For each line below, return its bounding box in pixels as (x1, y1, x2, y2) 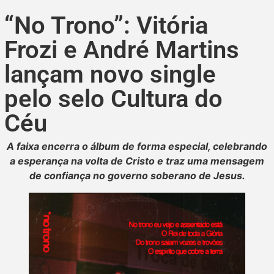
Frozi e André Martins (4, 35, 239, 64)
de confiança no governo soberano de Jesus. (29, 169, 245, 182)
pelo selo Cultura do (4, 84, 223, 113)
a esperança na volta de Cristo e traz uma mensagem (10, 155, 264, 167)
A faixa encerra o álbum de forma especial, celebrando (7, 140, 267, 152)
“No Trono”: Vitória (4, 11, 208, 40)
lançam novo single (4, 60, 216, 89)
